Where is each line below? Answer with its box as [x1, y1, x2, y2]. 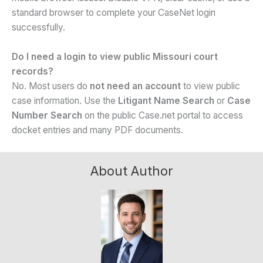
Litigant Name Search [118, 95, 214, 106]
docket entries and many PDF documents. [12, 124, 183, 136]
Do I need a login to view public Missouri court [12, 50, 218, 62]
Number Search [12, 109, 82, 121]
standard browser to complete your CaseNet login [12, 6, 215, 18]
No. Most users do [12, 80, 90, 92]
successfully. [12, 21, 65, 33]
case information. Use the [12, 95, 118, 106]
